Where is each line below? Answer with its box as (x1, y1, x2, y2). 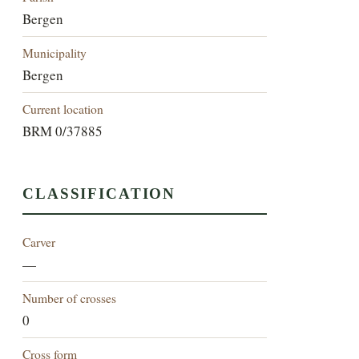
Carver (22, 233, 56, 251)
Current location (22, 99, 104, 117)
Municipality (22, 43, 87, 61)
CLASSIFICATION (22, 185, 176, 203)
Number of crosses (22, 289, 117, 307)
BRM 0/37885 (22, 121, 103, 140)
